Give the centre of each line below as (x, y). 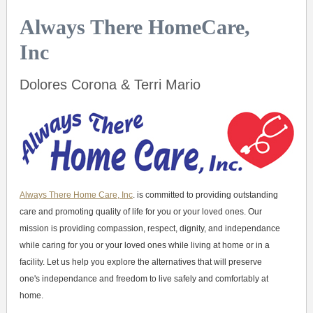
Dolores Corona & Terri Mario (110, 84)
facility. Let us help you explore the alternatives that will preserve (140, 262)
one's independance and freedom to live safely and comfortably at (144, 279)
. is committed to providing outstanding (205, 195)
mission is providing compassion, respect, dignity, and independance (150, 229)
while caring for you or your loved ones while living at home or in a (144, 246)
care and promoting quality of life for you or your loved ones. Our (140, 212)
